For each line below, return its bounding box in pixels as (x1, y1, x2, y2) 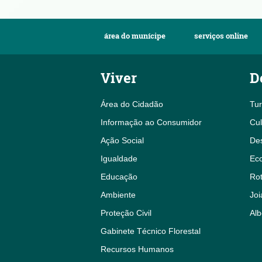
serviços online (194, 30, 248, 41)
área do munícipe (104, 30, 166, 41)
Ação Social (101, 135, 144, 145)
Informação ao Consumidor (101, 117, 202, 127)
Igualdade (101, 153, 137, 163)
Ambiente (101, 189, 136, 199)
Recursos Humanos (101, 244, 174, 254)
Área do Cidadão (101, 99, 163, 109)
